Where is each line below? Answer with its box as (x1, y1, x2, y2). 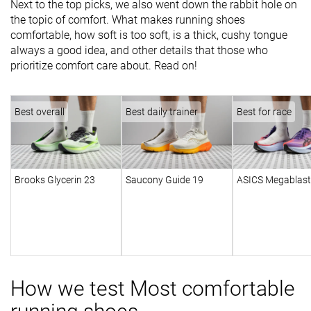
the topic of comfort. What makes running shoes (10, 13, 245, 26)
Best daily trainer (126, 106, 198, 117)
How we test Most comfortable (10, 276, 295, 301)
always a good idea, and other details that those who (10, 44, 268, 57)
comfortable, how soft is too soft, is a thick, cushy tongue (10, 28, 287, 42)
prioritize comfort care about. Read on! (10, 59, 200, 72)
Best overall (15, 106, 65, 117)
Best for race (237, 106, 292, 117)
